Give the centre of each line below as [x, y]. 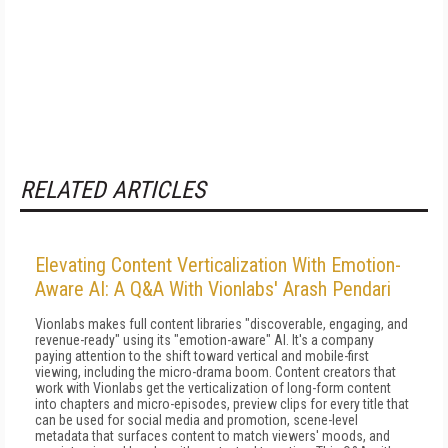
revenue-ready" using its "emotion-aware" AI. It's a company [204, 340]
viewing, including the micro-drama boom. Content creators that [215, 372]
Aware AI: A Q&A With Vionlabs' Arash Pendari [213, 289]
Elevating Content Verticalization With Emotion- [218, 265]
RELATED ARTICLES [112, 190]
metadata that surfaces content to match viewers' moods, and [212, 436]
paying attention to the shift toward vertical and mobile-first [202, 356]
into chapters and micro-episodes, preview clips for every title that [222, 404]
